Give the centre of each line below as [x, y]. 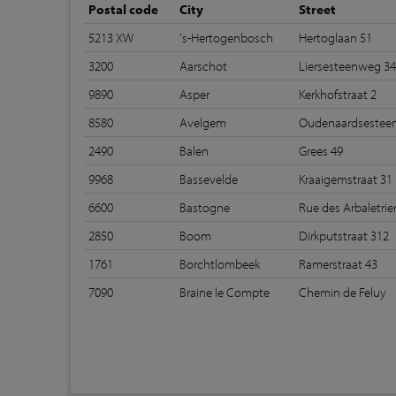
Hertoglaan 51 [336, 38]
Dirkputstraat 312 [344, 236]
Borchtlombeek [220, 264]
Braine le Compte [225, 292]
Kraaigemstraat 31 [346, 179]
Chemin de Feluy [343, 292]
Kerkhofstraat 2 [338, 94]
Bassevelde [209, 179]
